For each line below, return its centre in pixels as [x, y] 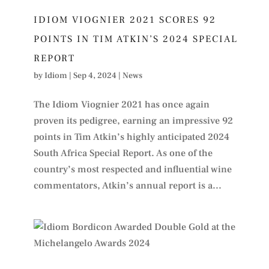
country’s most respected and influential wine [132, 169]
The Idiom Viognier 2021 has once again [121, 104]
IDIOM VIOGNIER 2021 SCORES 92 [125, 20]
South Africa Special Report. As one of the [123, 153]
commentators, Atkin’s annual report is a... [127, 185]
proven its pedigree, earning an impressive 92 [133, 120]
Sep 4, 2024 [95, 75]
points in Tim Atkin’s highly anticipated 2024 [131, 137]
